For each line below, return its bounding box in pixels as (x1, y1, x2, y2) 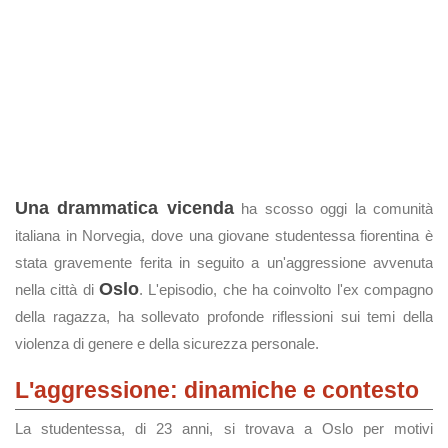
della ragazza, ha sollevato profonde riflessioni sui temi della (15, 308, 433, 325)
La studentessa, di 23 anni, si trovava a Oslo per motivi (15, 420, 433, 437)
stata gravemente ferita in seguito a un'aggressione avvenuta (15, 254, 433, 271)
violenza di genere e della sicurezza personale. (15, 335, 319, 352)
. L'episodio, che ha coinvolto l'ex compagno (139, 281, 433, 298)
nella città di (15, 281, 99, 298)
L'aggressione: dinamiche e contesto (15, 377, 419, 403)
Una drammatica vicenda (15, 198, 234, 218)
